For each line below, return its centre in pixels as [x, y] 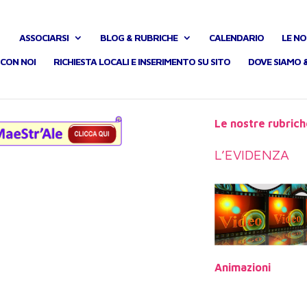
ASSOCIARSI [44, 38]
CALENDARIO [236, 38]
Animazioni [242, 268]
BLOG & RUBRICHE [139, 38]
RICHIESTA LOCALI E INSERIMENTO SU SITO [142, 62]
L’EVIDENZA [251, 154]
